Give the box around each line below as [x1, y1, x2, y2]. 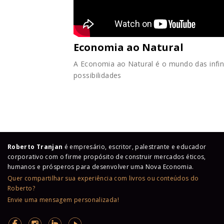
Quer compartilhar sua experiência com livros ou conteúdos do [7, 174, 199, 183]
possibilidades [73, 70, 121, 80]
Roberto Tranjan [7, 142, 64, 151]
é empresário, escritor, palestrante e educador [64, 142, 206, 151]
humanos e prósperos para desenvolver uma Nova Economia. [7, 162, 194, 171]
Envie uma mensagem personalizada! [7, 195, 119, 204]
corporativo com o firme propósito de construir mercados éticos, [7, 152, 206, 161]
